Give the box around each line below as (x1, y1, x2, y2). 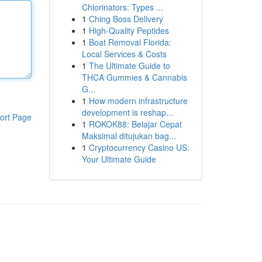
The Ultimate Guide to (88, 60, 170, 71)
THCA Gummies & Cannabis (81, 71, 187, 83)
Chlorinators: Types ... (81, 1, 163, 13)
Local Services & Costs (81, 48, 167, 60)
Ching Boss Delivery (88, 13, 163, 25)
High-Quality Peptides (88, 25, 169, 36)
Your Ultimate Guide (81, 153, 156, 165)
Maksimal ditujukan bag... (81, 130, 176, 142)
